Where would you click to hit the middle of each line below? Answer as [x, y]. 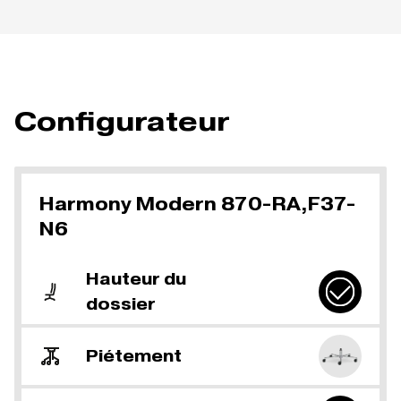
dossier [121, 303]
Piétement [134, 355]
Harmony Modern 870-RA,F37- [198, 204]
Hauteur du [136, 278]
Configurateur [122, 121]
